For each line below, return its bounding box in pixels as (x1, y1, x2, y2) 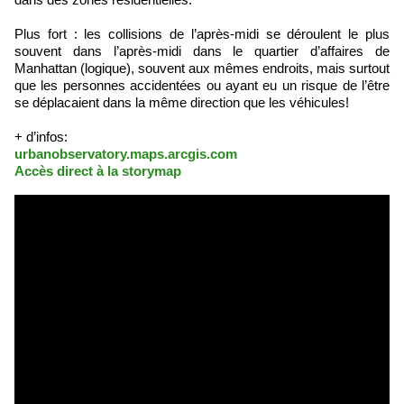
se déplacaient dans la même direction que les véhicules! (14, 95, 349, 111)
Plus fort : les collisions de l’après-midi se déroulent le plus (14, 26, 390, 42)
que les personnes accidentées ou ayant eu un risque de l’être (14, 78, 390, 94)
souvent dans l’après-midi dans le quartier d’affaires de (14, 43, 390, 60)
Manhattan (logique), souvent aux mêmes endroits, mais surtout (14, 60, 390, 77)
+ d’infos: (14, 129, 68, 145)
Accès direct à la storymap (14, 163, 181, 179)
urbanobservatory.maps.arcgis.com (14, 146, 237, 162)
